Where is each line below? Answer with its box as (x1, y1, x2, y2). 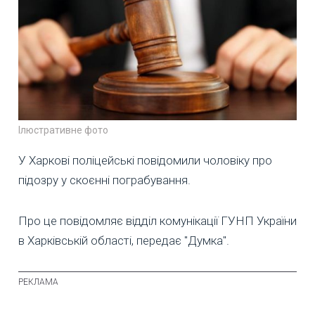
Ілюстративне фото (18, 124, 108, 136)
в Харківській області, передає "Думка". (18, 233, 229, 248)
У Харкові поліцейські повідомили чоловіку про (18, 153, 272, 168)
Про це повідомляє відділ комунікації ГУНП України (18, 214, 297, 229)
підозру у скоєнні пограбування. (18, 173, 191, 188)
